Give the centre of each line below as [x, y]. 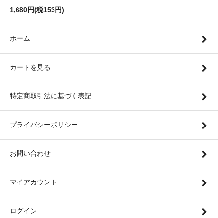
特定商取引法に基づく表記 [51, 96]
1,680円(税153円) [37, 10]
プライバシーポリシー [44, 125]
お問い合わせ [30, 154]
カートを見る [30, 67]
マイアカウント [34, 182]
